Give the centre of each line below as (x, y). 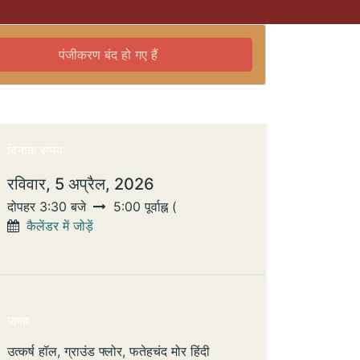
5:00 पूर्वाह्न (141, 207)
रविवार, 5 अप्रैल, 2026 (81, 184)
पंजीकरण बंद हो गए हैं (108, 55)
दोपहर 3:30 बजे (47, 207)
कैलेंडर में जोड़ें (60, 226)
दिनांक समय (35, 151)
